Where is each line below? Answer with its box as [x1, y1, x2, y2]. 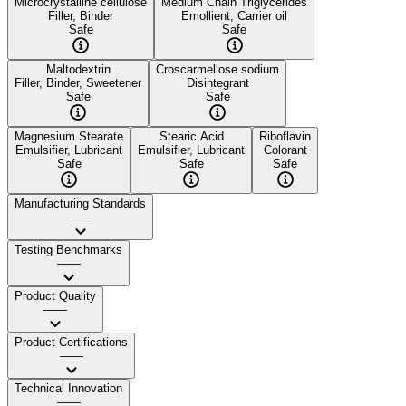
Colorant [263, 142, 307, 157]
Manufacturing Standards [14, 196, 146, 210]
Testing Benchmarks [14, 242, 122, 256]
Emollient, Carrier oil [181, 8, 287, 23]
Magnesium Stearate [14, 129, 123, 143]
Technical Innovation [14, 381, 122, 395]
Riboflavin [259, 129, 311, 143]
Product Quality [14, 288, 96, 303]
